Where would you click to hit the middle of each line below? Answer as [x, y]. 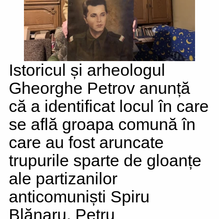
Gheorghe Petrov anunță [99, 88]
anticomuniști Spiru [79, 197]
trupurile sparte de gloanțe [105, 160]
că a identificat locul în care [109, 106]
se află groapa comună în [102, 124]
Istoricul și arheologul [87, 70]
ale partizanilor [63, 178]
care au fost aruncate [86, 142]
